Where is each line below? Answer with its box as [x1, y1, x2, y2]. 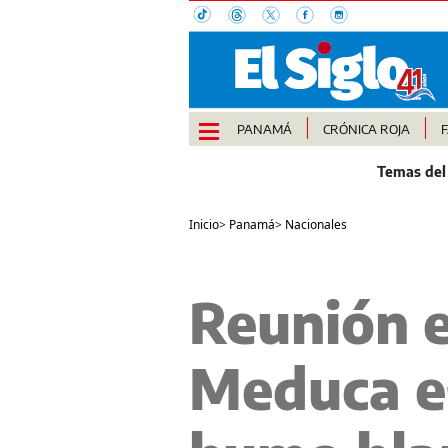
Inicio [188, 216, 219, 234]
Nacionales [284, 216, 347, 234]
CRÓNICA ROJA [322, 121, 410, 138]
